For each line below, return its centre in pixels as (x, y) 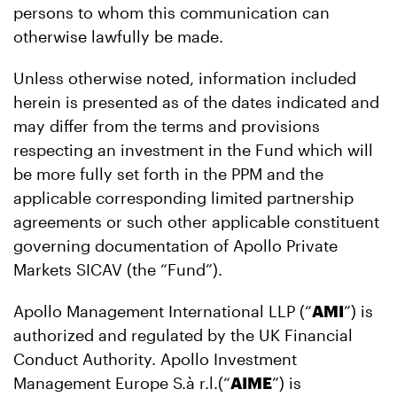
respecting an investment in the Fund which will (193, 150)
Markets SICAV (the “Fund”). (118, 269)
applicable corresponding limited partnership (183, 198)
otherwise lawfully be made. (118, 36)
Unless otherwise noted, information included (185, 78)
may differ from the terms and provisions (167, 126)
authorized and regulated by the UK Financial (183, 335)
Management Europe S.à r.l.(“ (122, 383)
